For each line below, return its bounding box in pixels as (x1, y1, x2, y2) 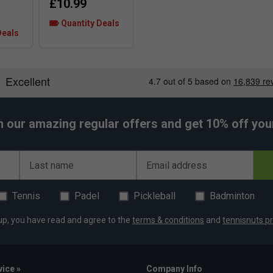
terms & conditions (132, 215, 204, 225)
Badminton (210, 190, 255, 202)
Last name (29, 160, 74, 172)
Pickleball (133, 190, 175, 202)
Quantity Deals (59, 18, 119, 29)
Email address (146, 160, 207, 172)
